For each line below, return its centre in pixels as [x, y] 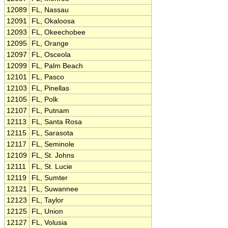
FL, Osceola [51, 55]
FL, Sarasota [52, 133]
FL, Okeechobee [59, 32]
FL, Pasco [48, 77]
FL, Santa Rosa [57, 122]
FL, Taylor [48, 200]
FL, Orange [50, 44]
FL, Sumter [50, 178]
